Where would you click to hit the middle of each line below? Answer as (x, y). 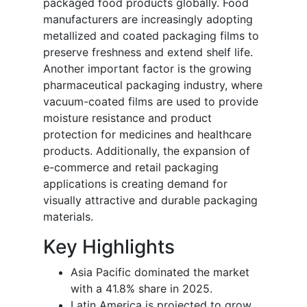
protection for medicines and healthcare (147, 134)
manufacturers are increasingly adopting (148, 19)
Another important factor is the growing (147, 68)
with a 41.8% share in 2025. (142, 288)
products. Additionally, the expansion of (147, 150)
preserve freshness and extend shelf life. (148, 52)
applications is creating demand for (135, 183)
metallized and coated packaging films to (151, 35)
